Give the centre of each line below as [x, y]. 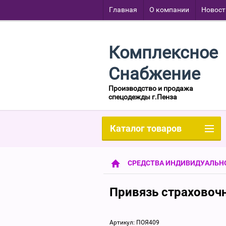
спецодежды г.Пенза [143, 97]
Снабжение [154, 74]
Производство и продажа [151, 88]
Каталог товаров [146, 128]
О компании [169, 10]
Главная [123, 10]
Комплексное [163, 52]
